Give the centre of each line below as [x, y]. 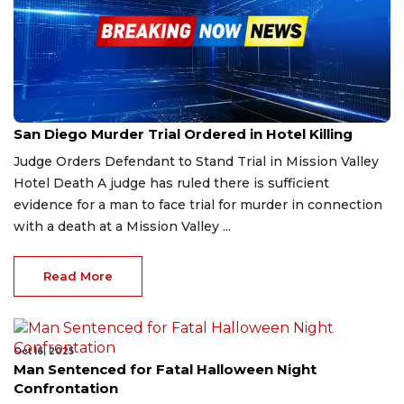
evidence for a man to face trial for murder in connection [198, 204]
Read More [78, 275]
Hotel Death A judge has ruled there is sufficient [171, 183]
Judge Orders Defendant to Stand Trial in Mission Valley [196, 161]
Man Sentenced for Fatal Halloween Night [165, 369]
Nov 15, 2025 [44, 115]
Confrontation [66, 388]
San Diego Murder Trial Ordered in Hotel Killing [183, 133]
